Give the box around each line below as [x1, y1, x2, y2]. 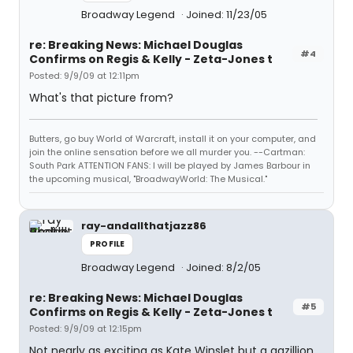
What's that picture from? [29, 90, 173, 106]
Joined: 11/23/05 [186, 7, 267, 22]
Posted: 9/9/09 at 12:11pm [29, 69, 139, 82]
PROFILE [90, 238, 125, 250]
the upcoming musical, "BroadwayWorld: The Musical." [29, 173, 267, 185]
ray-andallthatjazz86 [81, 218, 206, 233]
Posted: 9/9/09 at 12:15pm [29, 322, 142, 335]
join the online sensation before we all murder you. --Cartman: [29, 146, 305, 158]
